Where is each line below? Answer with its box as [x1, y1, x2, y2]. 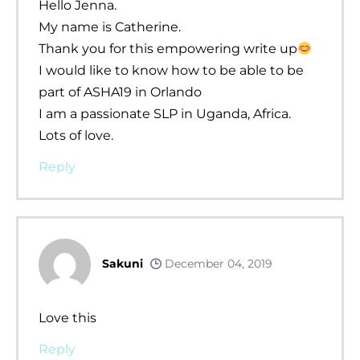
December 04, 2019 [162, 256, 272, 272]
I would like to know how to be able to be [39, 62, 304, 78]
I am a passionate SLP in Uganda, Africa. [39, 105, 291, 121]
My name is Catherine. [39, 18, 181, 35]
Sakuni [102, 256, 143, 272]
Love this [39, 309, 96, 325]
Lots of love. [39, 127, 113, 143]
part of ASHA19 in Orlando [39, 84, 202, 100]
